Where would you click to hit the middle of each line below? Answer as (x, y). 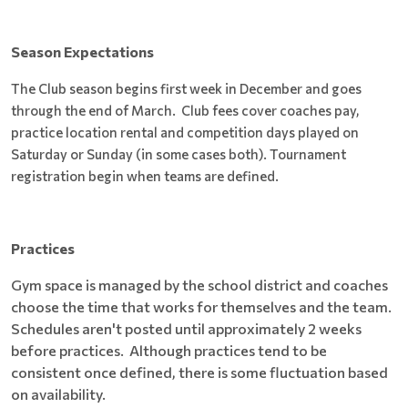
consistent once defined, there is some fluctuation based (199, 372)
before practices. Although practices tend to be (169, 350)
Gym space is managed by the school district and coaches (199, 284)
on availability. (58, 393)
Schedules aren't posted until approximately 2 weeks (186, 328)
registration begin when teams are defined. (145, 175)
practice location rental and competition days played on (185, 132)
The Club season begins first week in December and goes (186, 88)
